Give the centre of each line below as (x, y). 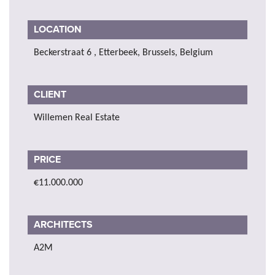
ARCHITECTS (64, 224)
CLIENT (51, 94)
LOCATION (58, 29)
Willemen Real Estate (77, 118)
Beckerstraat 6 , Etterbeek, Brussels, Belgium (123, 52)
